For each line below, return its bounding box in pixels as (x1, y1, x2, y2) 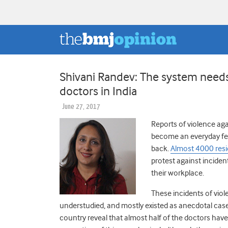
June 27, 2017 (62, 102, 100, 110)
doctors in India (60, 83, 137, 98)
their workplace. (151, 168, 204, 178)
